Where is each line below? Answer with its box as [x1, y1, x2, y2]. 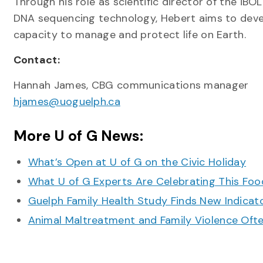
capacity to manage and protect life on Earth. [13, 28, 246, 42]
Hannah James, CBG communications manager [13, 78, 249, 92]
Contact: [13, 53, 60, 67]
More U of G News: [13, 126, 144, 146]
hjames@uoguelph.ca [13, 95, 120, 109]
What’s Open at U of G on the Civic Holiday [28, 155, 247, 169]
